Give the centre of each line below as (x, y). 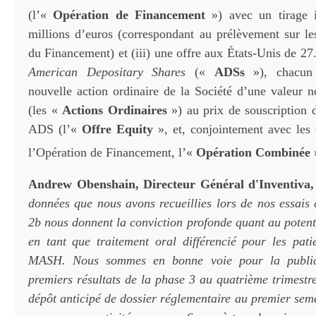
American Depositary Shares (107, 72)
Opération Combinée (253, 152)
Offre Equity (117, 129)
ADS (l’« (55, 129)
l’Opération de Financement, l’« (112, 152)
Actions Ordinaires (115, 110)
